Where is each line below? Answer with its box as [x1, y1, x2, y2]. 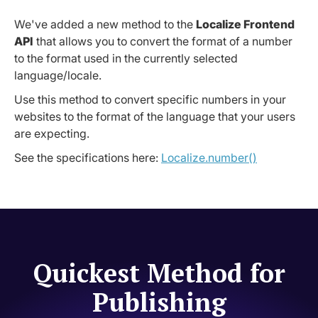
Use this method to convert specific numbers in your [14, 92, 286, 106]
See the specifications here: [14, 150, 161, 165]
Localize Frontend [196, 16, 295, 31]
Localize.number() [161, 150, 257, 165]
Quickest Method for [33, 256, 285, 290]
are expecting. [14, 126, 89, 141]
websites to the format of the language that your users [14, 109, 295, 124]
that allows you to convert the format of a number [33, 33, 292, 48]
